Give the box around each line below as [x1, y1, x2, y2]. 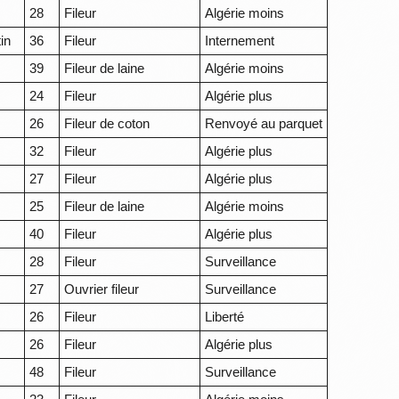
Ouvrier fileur [64, 281, 140, 297]
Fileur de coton [64, 116, 151, 132]
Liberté [205, 309, 245, 325]
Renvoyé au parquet [205, 116, 323, 132]
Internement [205, 33, 275, 49]
